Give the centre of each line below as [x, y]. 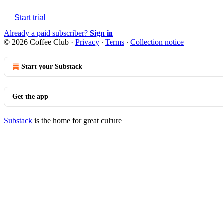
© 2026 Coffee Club [36, 42]
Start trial [30, 17]
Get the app [30, 96]
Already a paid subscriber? [47, 33]
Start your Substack [52, 66]
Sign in [101, 33]
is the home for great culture [77, 120]
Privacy [87, 42]
